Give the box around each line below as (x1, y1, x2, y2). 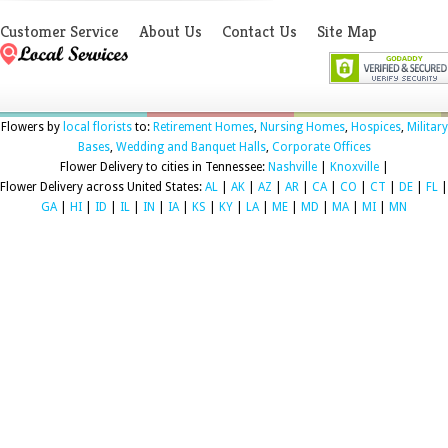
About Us (139, 21, 202, 43)
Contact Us (222, 21, 297, 43)
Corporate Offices (271, 140, 371, 155)
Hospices (350, 120, 401, 135)
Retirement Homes (152, 120, 254, 135)
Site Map (317, 21, 377, 43)
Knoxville (329, 160, 379, 175)
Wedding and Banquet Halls (115, 140, 266, 155)
